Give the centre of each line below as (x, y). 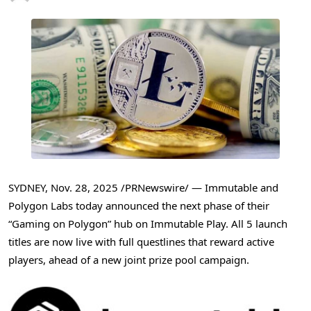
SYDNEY (27, 187)
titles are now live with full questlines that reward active (141, 241)
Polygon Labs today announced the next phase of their (139, 205)
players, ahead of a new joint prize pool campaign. (129, 259)
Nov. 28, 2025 (84, 187)
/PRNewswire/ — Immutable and (198, 187)
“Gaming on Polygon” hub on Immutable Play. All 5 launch (148, 223)
